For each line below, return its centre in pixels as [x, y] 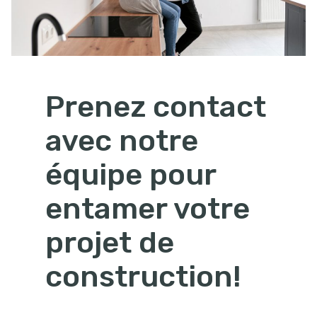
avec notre [122, 141]
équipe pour [131, 175]
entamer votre [148, 209]
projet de [110, 243]
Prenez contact [156, 107]
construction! [143, 277]
